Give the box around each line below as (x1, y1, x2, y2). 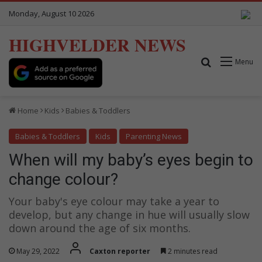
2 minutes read (166, 246, 218, 256)
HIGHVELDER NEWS (9, 32, 186, 57)
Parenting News (126, 130, 182, 142)
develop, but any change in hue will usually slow (9, 207, 250, 222)
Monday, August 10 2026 (9, 8, 94, 19)
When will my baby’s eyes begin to (9, 150, 253, 170)
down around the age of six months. (9, 220, 191, 235)
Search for (212, 54, 257, 68)
